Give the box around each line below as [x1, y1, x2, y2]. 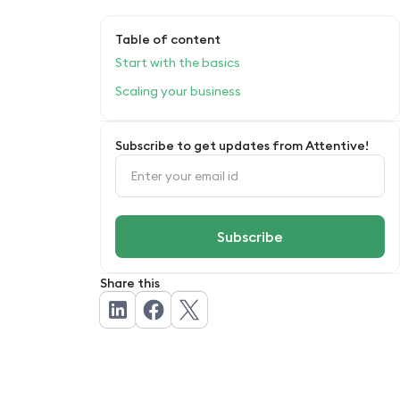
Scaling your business [115, 82, 246, 99]
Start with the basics [115, 54, 240, 71]
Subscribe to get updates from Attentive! [115, 137, 369, 154]
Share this [100, 274, 160, 291]
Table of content [115, 30, 221, 47]
